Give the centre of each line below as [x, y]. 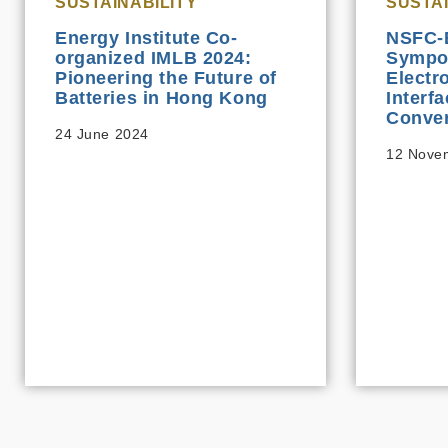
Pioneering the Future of [166, 78]
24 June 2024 [102, 134]
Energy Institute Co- [146, 38]
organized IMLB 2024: [153, 58]
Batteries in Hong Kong [161, 98]
